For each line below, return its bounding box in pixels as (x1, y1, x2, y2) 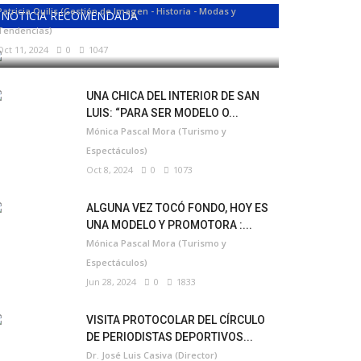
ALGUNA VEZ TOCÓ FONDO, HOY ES (86, 201, 268, 214)
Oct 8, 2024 (86, 164, 133, 176)
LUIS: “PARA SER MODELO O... (86, 106, 239, 119)
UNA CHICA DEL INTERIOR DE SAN (86, 89, 259, 102)
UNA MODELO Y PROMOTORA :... (86, 218, 252, 231)
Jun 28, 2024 (86, 276, 136, 288)
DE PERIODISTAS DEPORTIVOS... (86, 330, 253, 343)
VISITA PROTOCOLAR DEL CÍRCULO (86, 313, 265, 326)
